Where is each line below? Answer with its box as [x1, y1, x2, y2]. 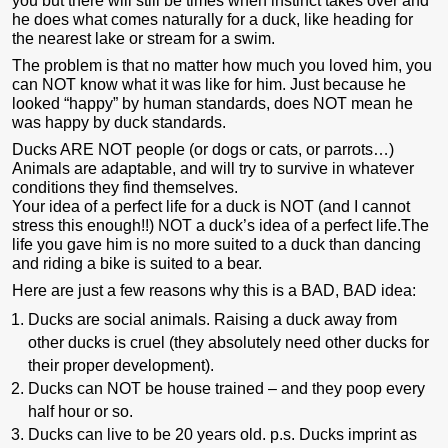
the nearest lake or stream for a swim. [12, 30, 275, 48]
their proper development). [27, 357, 214, 375]
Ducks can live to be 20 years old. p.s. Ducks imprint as [27, 426, 417, 444]
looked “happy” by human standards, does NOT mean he [12, 95, 413, 113]
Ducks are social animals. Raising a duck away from [27, 311, 397, 329]
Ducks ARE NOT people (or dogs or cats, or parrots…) [12, 141, 394, 159]
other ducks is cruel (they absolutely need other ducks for [27, 334, 429, 352]
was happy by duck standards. [12, 114, 226, 132]
